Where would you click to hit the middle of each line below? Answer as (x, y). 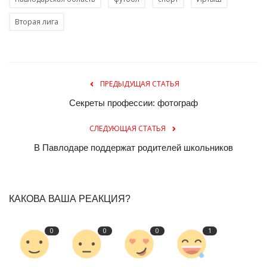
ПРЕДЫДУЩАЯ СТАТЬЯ (139, 83)
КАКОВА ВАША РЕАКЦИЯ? (70, 198)
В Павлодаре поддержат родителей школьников (133, 147)
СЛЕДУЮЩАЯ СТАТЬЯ (128, 128)
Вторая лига (37, 21)
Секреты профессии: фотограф (133, 103)
